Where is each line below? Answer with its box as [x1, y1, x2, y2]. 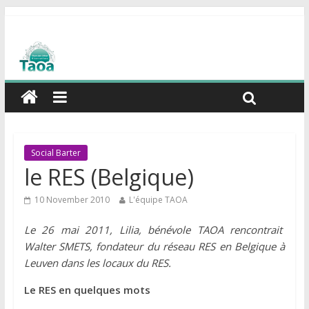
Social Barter [30, 147, 81, 159]
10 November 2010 [34, 194, 110, 206]
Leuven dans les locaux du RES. [23, 256, 171, 270]
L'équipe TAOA [128, 194, 188, 206]
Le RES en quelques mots [23, 283, 150, 297]
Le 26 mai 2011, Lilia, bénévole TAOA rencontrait [23, 223, 286, 237]
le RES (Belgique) [23, 162, 194, 192]
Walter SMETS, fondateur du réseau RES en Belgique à [23, 239, 286, 254]
